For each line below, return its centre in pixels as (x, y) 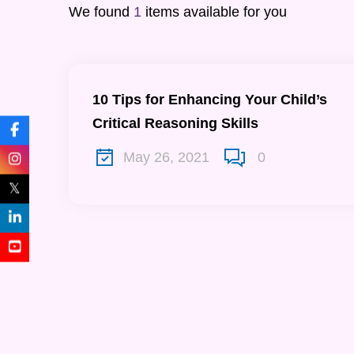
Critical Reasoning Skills (175, 123)
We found (101, 11)
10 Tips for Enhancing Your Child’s (210, 99)
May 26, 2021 (166, 158)
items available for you (214, 11)
